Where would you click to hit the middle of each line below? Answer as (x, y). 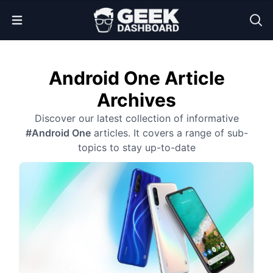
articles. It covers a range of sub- (169, 133)
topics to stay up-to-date (136, 147)
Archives (136, 100)
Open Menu (40, 18)
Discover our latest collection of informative (136, 118)
